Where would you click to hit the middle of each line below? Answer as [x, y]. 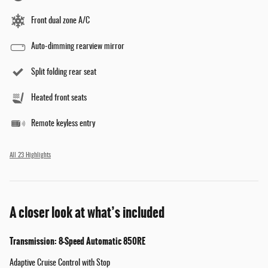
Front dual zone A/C [60, 21]
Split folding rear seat [64, 73]
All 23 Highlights [30, 156]
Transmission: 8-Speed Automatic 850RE [77, 241]
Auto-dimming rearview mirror [78, 47]
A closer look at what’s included [87, 213]
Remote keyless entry [63, 124]
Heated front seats [59, 98]
